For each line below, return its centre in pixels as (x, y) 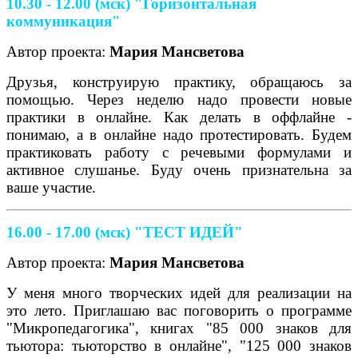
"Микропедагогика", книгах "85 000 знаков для (179, 328)
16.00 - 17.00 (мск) (68, 232)
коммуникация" (64, 21)
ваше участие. (51, 187)
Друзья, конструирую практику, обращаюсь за (179, 82)
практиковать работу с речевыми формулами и (179, 152)
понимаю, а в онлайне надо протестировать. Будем (179, 134)
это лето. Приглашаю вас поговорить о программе (179, 310)
